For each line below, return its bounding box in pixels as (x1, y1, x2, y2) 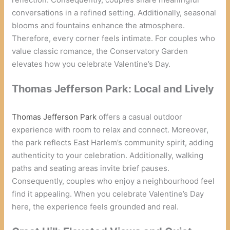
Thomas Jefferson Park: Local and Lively (12, 82, 215, 95)
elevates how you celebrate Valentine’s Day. (12, 59, 171, 69)
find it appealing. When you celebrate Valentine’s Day (12, 188, 204, 199)
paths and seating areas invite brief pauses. (12, 163, 170, 173)
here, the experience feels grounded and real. (12, 201, 179, 212)
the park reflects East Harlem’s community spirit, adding (12, 137, 214, 147)
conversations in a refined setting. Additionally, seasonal (12, 7, 217, 17)
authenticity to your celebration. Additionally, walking (12, 150, 204, 160)
